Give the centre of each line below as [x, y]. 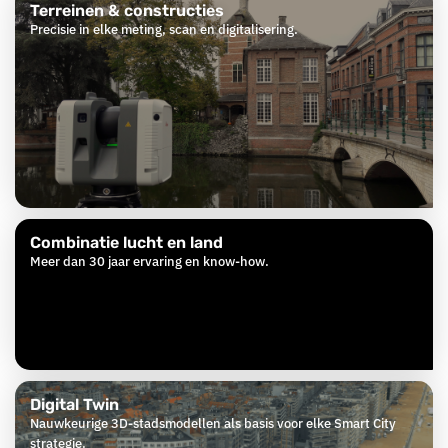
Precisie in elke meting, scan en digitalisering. [164, 30]
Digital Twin [74, 405]
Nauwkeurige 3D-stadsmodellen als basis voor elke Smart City [213, 424]
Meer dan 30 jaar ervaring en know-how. [149, 262]
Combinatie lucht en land [126, 243]
